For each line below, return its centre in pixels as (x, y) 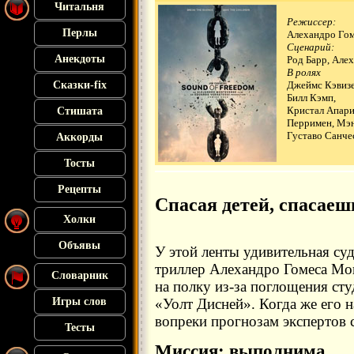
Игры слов (80, 301)
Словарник (80, 275)
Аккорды (80, 137)
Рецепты (80, 189)
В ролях (304, 72)
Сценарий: (311, 47)
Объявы (80, 245)
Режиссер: (311, 22)
